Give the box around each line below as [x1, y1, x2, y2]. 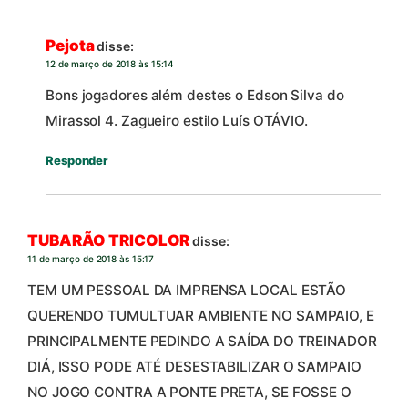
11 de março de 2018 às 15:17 [27, 253, 155, 265]
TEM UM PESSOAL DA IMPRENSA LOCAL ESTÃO [27, 280, 347, 299]
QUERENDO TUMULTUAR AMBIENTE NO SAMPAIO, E [27, 306, 374, 324]
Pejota [46, 36, 95, 56]
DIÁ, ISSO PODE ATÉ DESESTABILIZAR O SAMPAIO [27, 357, 362, 375]
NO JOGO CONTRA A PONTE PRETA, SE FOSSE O [27, 382, 352, 401]
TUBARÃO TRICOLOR [27, 231, 190, 250]
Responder [46, 152, 108, 168]
